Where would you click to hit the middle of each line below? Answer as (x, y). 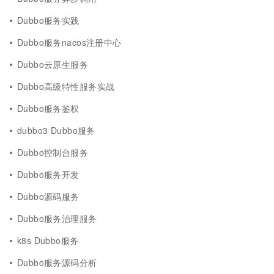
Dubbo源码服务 (48, 196)
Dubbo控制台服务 (53, 152)
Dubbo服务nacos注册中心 (69, 42)
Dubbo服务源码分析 (57, 262)
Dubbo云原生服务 (53, 64)
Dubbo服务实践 (48, 20)
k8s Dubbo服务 (48, 240)
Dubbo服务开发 (48, 174)
